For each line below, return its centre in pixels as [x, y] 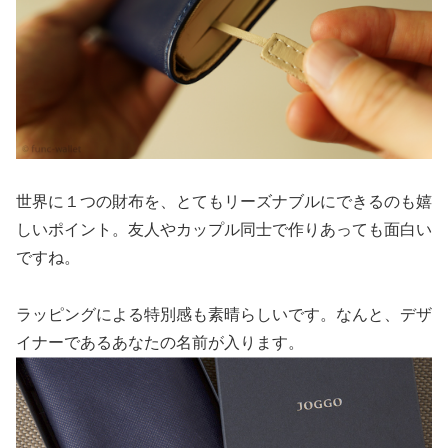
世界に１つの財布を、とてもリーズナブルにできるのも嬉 [224, 201]
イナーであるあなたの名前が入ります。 [160, 342]
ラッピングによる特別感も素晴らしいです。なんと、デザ [224, 314]
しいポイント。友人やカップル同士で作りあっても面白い [224, 229]
